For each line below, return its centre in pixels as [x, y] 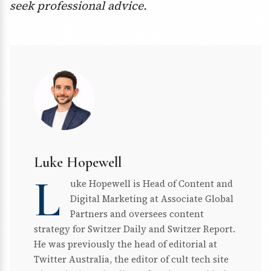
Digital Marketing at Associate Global [152, 199]
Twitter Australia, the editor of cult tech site [131, 260]
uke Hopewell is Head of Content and [152, 184]
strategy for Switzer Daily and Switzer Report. [135, 229]
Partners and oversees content [137, 214]
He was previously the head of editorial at [126, 244]
